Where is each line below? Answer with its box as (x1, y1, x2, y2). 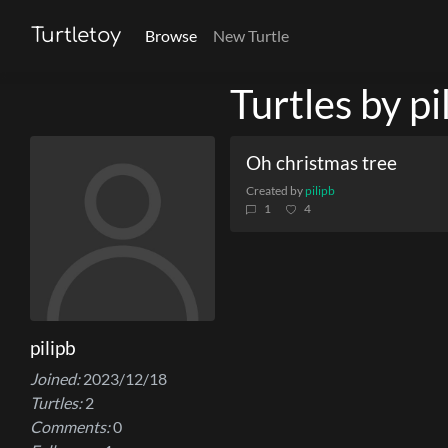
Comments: (30, 417, 110, 436)
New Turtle (213, 26, 289, 45)
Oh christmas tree (246, 151, 397, 174)
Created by (246, 183, 305, 198)
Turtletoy (31, 24, 121, 47)
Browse (145, 26, 197, 45)
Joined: (30, 369, 80, 388)
